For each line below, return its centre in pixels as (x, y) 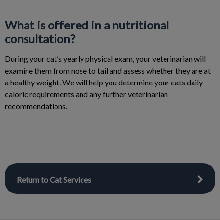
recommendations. (36, 106)
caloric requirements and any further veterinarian (86, 94)
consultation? (40, 39)
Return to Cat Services (54, 179)
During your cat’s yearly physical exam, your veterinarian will (105, 59)
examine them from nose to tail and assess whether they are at (108, 70)
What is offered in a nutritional (87, 25)
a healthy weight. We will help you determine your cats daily (104, 82)
